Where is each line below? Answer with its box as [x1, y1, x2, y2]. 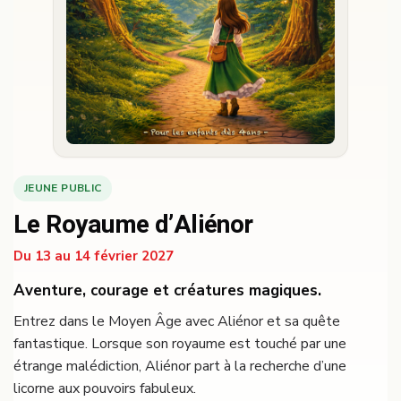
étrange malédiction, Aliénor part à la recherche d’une [13, 355, 346, 376]
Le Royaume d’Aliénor [13, 206, 253, 243]
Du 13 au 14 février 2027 [13, 246, 174, 265]
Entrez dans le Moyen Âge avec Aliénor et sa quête [13, 311, 340, 331]
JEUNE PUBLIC [24, 180, 102, 195]
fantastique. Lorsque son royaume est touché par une [13, 333, 346, 354]
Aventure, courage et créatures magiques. [13, 279, 321, 301]
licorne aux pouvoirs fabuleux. [13, 378, 196, 398]
